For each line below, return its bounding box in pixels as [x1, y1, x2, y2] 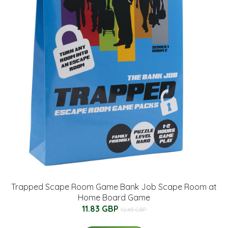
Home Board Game [78, 192, 150, 203]
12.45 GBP [120, 205, 147, 213]
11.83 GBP [81, 203, 121, 214]
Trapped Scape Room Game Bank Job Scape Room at [11, 181, 217, 192]
